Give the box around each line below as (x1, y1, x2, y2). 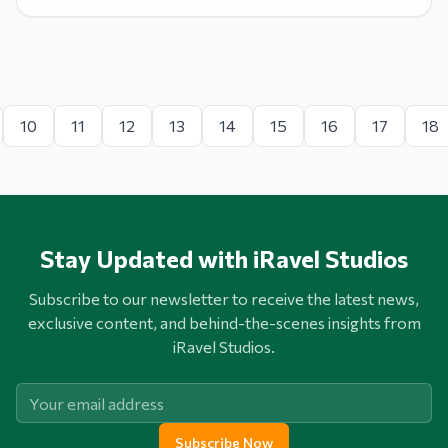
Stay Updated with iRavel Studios (40, 244, 408, 273)
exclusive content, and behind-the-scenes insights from (27, 313, 421, 332)
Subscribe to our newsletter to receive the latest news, (29, 289, 419, 308)
